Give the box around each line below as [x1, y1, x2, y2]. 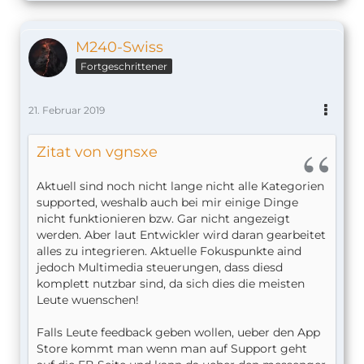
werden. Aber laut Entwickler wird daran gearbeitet [37, 227, 326, 243]
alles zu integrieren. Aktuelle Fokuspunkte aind [37, 244, 301, 259]
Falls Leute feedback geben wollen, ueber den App [37, 325, 320, 340]
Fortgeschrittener [80, 60, 167, 73]
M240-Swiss [76, 38, 163, 57]
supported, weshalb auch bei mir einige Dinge [37, 195, 298, 210]
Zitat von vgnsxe [37, 143, 158, 162]
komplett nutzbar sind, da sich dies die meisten [37, 276, 305, 292]
